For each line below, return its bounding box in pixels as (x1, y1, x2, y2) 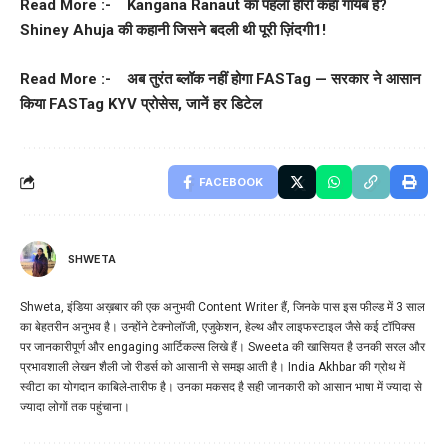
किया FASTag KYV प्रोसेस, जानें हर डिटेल (20, 94, 262, 113)
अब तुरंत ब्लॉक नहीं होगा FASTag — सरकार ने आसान (127, 69, 421, 88)
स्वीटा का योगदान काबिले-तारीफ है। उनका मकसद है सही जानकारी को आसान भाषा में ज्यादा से (20, 379, 422, 394)
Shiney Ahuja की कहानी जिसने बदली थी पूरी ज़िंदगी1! (20, 20, 326, 39)
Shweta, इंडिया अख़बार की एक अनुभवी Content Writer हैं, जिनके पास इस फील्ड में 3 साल (20, 299, 425, 314)
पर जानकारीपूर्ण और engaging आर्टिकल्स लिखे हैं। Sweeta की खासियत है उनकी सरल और (20, 339, 425, 354)
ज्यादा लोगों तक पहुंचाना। (20, 399, 130, 414)
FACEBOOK (199, 174, 263, 189)
